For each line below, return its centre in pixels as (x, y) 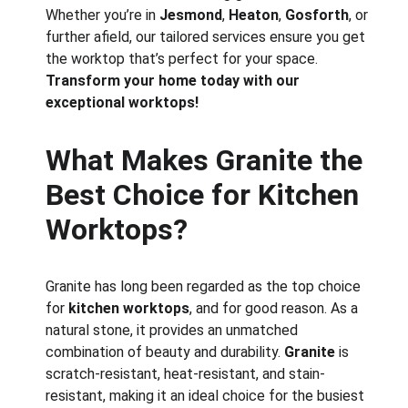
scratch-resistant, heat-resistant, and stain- (186, 374)
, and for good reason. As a (276, 308)
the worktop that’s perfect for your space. (184, 59)
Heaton (254, 15)
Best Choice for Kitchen (206, 195)
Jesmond (191, 15)
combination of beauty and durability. (165, 352)
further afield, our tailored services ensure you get (208, 37)
